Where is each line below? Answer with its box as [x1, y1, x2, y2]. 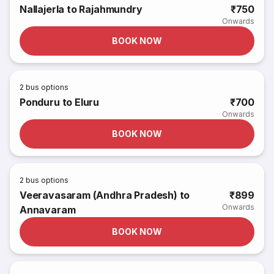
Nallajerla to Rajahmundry [20, 3, 143, 15]
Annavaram [20, 204, 76, 216]
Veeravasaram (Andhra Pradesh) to [20, 189, 190, 201]
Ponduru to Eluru [20, 96, 100, 108]
